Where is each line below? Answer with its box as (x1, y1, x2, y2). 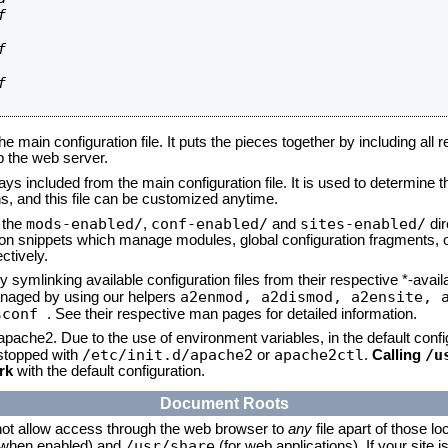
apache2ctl (274, 346, 364, 363)
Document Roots (159, 394, 289, 412)
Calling (372, 347, 425, 363)
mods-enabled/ (26, 215, 143, 232)
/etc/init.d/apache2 (82, 346, 253, 363)
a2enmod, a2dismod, (180, 288, 351, 305)
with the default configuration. (13, 363, 205, 379)
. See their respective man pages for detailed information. (47, 306, 417, 322)
